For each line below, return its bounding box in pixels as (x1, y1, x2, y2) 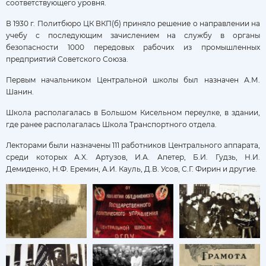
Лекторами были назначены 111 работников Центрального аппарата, (6, 140, 260, 150)
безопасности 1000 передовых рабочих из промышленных (6, 42, 260, 52)
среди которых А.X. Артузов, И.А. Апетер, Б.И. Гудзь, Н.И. (6, 152, 260, 161)
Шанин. (6, 87, 34, 96)
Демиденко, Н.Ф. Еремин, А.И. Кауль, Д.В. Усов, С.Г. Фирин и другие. (6, 164, 257, 173)
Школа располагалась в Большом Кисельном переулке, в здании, (6, 107, 260, 117)
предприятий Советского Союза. (6, 54, 128, 64)
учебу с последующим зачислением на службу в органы (6, 30, 260, 40)
